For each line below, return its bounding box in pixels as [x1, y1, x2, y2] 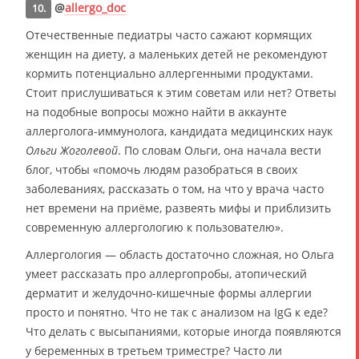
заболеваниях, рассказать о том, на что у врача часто [26, 181, 324, 196]
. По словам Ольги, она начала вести [118, 143, 321, 158]
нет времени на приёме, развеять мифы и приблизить [26, 200, 331, 216]
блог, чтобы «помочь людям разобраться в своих [26, 162, 297, 177]
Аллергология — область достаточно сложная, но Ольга [26, 247, 334, 262]
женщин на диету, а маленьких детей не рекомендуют [26, 46, 328, 62]
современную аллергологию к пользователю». [26, 220, 284, 235]
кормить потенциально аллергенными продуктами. [26, 66, 313, 81]
